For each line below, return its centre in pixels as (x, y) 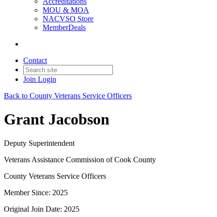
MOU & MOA (66, 10)
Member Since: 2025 (36, 192)
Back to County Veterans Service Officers (68, 96)
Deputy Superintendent (39, 143)
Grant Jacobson (57, 119)
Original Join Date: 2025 (42, 209)
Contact (35, 60)
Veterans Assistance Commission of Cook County (80, 159)
